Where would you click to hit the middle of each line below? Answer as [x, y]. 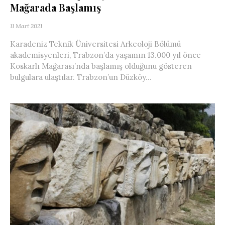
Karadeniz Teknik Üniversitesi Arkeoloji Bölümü [95, 44]
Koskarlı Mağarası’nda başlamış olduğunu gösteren [101, 66]
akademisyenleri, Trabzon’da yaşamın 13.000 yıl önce [105, 55]
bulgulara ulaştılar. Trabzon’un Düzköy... [81, 77]
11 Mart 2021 [26, 26]
